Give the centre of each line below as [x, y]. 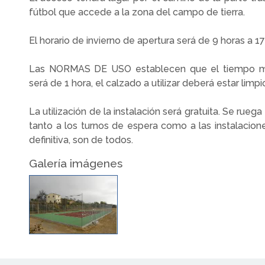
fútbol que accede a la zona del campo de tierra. [137, 12]
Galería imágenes [76, 163]
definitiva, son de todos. [81, 140]
